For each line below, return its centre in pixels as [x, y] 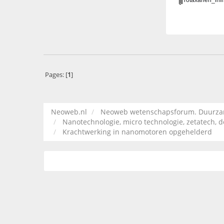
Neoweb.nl [69, 112]
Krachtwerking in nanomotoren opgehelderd [137, 132]
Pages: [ [56, 74]
